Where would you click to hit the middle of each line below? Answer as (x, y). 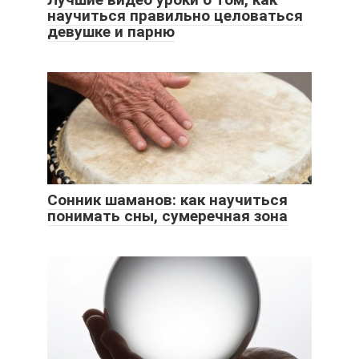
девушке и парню (111, 31)
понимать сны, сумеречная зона (167, 216)
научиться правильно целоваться (175, 15)
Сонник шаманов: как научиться (167, 200)
